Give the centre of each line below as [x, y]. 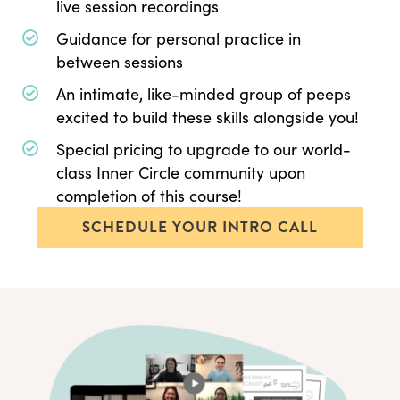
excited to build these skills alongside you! [208, 117]
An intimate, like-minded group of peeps [204, 94]
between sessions [120, 62]
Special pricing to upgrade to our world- [204, 150]
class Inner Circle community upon [181, 173]
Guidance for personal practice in [179, 39]
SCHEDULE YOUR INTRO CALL [200, 228]
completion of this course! [149, 196]
